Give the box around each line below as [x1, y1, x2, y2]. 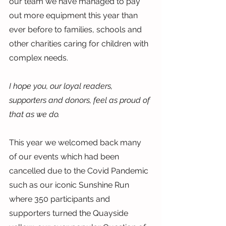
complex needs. [9, 52, 68, 63]
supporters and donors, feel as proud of [9, 95, 152, 105]
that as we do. [9, 109, 60, 119]
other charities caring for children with [9, 38, 150, 48]
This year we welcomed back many [9, 137, 143, 147]
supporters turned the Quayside [9, 208, 130, 218]
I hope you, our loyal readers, [9, 81, 115, 91]
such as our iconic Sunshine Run [9, 180, 131, 190]
